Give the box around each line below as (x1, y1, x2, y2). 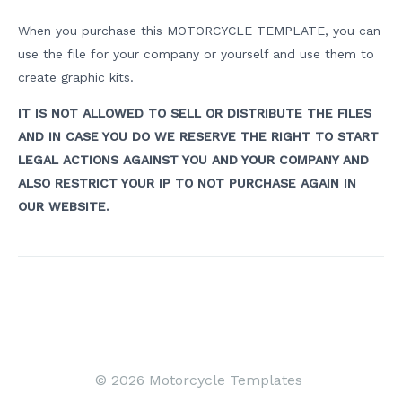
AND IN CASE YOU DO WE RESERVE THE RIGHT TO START (18, 128, 379, 144)
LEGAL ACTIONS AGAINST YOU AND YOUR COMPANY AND (18, 152, 369, 167)
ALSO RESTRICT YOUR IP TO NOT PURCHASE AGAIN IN (18, 175, 356, 190)
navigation (17, 301, 78, 317)
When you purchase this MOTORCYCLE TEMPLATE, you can (18, 22, 380, 38)
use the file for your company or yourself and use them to (18, 46, 374, 61)
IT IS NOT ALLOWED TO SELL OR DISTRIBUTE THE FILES (18, 105, 371, 120)
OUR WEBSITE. (18, 198, 109, 214)
